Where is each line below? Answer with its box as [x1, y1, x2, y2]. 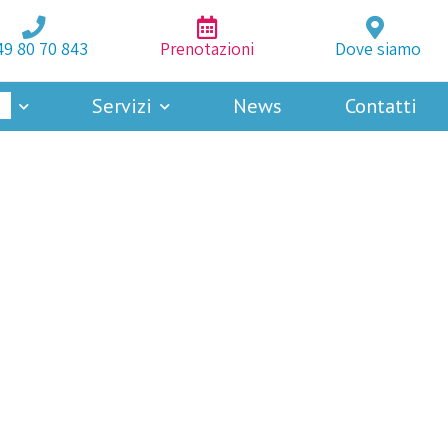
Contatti [344, 92, 417, 120]
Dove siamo [334, 37, 421, 61]
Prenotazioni [160, 37, 255, 61]
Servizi [92, 92, 153, 120]
